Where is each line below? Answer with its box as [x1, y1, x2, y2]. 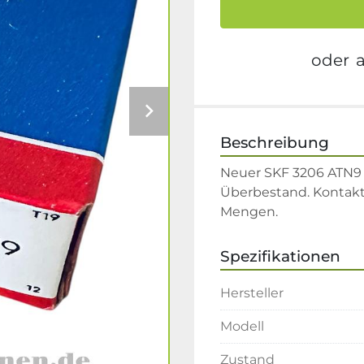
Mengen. [220, 204, 278, 219]
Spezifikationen [220, 247, 340, 266]
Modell [220, 318, 264, 334]
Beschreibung [220, 133, 329, 152]
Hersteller [220, 285, 284, 301]
